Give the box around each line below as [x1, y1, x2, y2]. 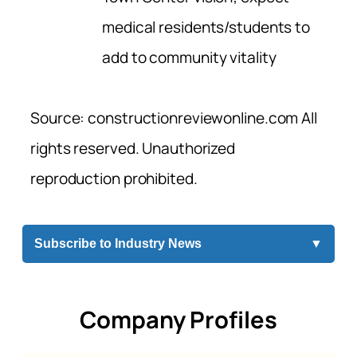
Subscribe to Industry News [34, 236, 202, 250]
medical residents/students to [102, 16, 311, 37]
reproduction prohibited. [30, 167, 198, 189]
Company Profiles [80, 304, 277, 336]
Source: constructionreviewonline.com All [30, 107, 317, 128]
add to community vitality [102, 46, 277, 68]
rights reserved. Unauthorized [30, 137, 236, 159]
